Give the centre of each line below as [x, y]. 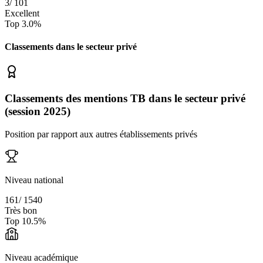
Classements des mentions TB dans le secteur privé [125, 99]
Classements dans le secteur [59, 47]
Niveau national [34, 180]
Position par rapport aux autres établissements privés [101, 134]
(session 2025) [38, 112]
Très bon [21, 210]
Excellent [22, 13]
